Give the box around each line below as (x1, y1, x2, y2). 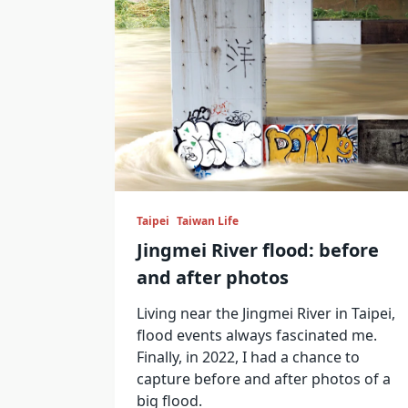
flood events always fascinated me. (137, 324, 377, 345)
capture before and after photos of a (137, 368, 391, 389)
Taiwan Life (177, 212, 239, 229)
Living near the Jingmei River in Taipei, (137, 302, 395, 323)
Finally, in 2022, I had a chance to (137, 346, 360, 367)
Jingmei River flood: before (137, 237, 379, 262)
